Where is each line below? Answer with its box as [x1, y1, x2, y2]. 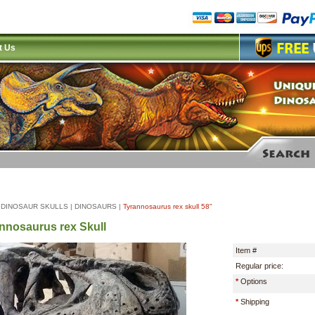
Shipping [240, 297, 269, 307]
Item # [236, 246, 257, 255]
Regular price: [236, 262, 283, 271]
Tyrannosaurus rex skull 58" [123, 202, 212, 210]
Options [240, 277, 267, 286]
